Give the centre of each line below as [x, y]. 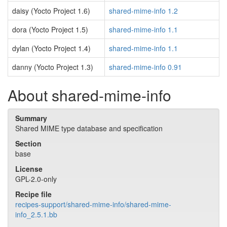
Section [28, 143]
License [29, 169]
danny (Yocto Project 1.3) [53, 67]
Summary [31, 118]
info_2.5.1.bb [36, 214]
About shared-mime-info [89, 95]
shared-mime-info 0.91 [145, 67]
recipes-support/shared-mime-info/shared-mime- [93, 204]
